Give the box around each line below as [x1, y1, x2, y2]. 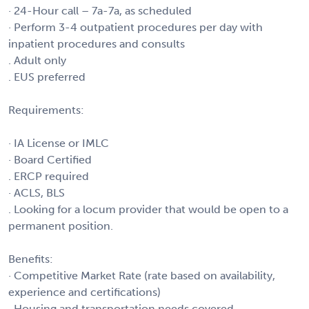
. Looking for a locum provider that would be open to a [8, 202, 288, 216]
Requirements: [8, 103, 84, 117]
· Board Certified [8, 152, 92, 166]
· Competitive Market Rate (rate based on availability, [8, 268, 275, 282]
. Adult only [8, 53, 66, 67]
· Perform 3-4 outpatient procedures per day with [8, 20, 263, 34]
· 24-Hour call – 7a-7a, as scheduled [8, 3, 192, 17]
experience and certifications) [8, 285, 161, 299]
